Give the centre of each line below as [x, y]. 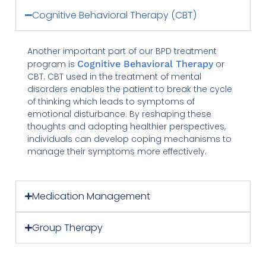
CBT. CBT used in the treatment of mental [115, 76]
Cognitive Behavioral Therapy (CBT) [114, 15]
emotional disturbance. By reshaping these [120, 114]
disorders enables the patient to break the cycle [130, 89]
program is [53, 64]
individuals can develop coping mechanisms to [130, 139]
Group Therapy [67, 227]
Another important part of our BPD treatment [122, 51]
